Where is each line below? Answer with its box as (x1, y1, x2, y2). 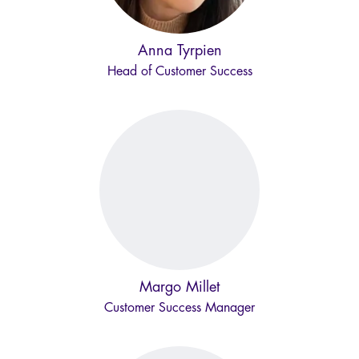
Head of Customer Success (107, 65, 252, 78)
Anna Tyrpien (137, 43, 222, 58)
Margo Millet (139, 280, 220, 294)
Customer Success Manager (104, 301, 255, 314)
